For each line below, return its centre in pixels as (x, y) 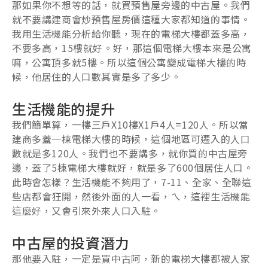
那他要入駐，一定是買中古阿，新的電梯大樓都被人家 (131, 258)
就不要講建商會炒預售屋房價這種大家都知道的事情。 (131, 19)
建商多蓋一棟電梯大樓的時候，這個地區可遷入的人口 (131, 138)
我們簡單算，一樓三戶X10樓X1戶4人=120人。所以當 (130, 124)
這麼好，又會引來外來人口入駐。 (87, 210)
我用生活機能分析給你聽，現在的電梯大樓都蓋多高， (131, 33)
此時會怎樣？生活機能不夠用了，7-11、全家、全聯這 (132, 182)
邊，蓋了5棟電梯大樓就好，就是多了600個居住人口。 (133, 167)
